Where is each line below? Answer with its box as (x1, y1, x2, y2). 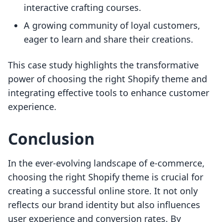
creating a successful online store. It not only (8, 185, 198, 197)
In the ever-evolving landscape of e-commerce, (8, 157, 205, 169)
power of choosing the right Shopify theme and (8, 73, 207, 85)
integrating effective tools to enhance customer (8, 87, 209, 99)
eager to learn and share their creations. (24, 33, 193, 46)
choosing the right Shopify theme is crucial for (8, 171, 203, 183)
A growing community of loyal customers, (24, 19, 200, 32)
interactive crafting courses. (24, 1, 141, 14)
